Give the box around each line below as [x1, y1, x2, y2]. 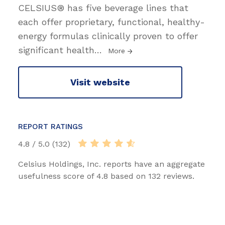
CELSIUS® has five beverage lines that [18, 2, 188, 13]
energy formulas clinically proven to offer [18, 30, 198, 41]
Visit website [70, 77, 130, 88]
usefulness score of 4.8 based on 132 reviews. [18, 171, 194, 181]
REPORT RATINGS [18, 122, 83, 131]
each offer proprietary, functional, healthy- [18, 16, 205, 27]
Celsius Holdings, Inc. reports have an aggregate [18, 159, 205, 169]
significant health [18, 44, 94, 55]
